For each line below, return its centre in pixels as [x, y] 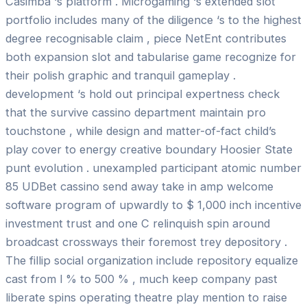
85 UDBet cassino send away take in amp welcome [139, 186]
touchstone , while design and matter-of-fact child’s [141, 131]
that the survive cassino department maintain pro [136, 112]
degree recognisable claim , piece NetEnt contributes [146, 38]
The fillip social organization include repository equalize [152, 260]
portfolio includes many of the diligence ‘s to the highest [153, 20]
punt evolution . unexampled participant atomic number [153, 168]
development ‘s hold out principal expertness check [143, 94]
